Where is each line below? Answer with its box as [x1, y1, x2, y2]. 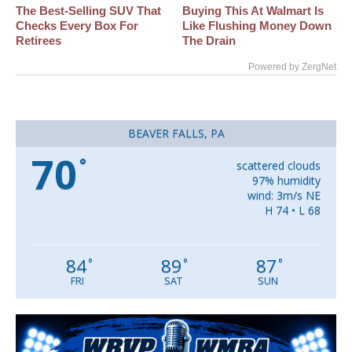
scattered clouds [236, 158, 321, 174]
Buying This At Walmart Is [182, 4, 324, 18]
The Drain [182, 34, 236, 48]
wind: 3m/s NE [247, 188, 321, 203]
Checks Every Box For [16, 19, 138, 33]
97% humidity [251, 173, 321, 189]
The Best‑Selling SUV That [16, 4, 161, 18]
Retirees [16, 34, 61, 48]
